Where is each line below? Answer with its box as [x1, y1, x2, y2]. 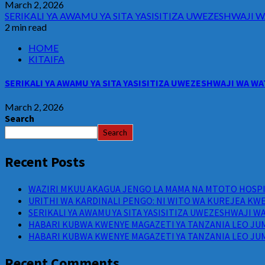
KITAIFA [28, 53, 64, 64]
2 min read [5, 21, 47, 33]
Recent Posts [5, 153, 85, 172]
